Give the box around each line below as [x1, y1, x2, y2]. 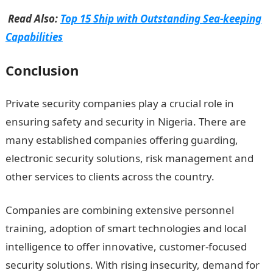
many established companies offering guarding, [5, 133, 238, 147]
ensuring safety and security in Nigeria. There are [5, 115, 246, 129]
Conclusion [5, 61, 79, 79]
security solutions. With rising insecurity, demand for [5, 258, 260, 272]
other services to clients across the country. [5, 169, 214, 183]
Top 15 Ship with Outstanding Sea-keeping [60, 12, 261, 26]
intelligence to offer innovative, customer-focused [5, 239, 247, 253]
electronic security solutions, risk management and [5, 151, 253, 165]
